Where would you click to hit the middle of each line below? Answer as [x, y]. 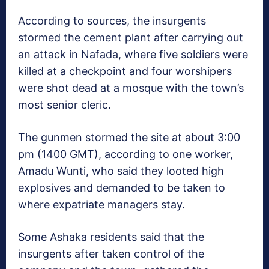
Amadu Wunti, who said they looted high [121, 171]
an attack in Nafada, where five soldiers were [133, 54]
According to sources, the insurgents [112, 20]
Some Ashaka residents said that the [111, 237]
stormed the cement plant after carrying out [131, 37]
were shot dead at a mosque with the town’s [131, 88]
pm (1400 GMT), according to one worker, [125, 154]
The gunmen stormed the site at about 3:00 [129, 137]
